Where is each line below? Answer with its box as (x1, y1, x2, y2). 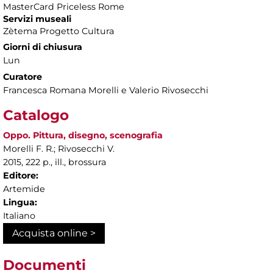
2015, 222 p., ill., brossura (3, 157, 106, 168)
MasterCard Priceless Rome (3, 1, 124, 13)
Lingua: (3, 197, 37, 208)
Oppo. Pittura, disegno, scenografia (3, 130, 163, 141)
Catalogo (3, 107, 69, 124)
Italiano (3, 210, 35, 222)
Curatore (3, 71, 42, 83)
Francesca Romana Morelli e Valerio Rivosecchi (3, 85, 208, 96)
